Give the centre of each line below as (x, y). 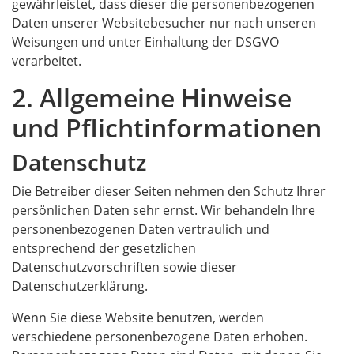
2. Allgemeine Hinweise (152, 98)
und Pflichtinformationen (167, 128)
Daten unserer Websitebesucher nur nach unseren (164, 23)
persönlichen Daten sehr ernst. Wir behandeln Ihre (164, 210)
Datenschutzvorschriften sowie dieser (124, 267)
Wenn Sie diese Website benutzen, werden (138, 318)
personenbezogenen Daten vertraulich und (141, 229)
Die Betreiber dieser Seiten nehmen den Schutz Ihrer (169, 191)
